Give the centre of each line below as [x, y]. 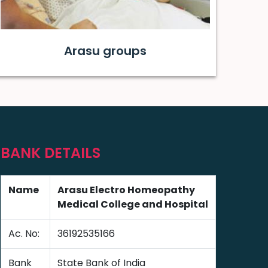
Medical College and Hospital [133, 204]
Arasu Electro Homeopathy [126, 190]
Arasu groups [105, 51]
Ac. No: [24, 234]
